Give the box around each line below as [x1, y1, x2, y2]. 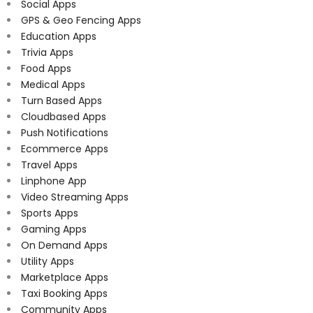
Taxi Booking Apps [21, 286, 108, 301]
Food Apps [21, 61, 71, 76]
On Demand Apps [21, 238, 108, 253]
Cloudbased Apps [21, 110, 106, 124]
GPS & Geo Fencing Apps [21, 13, 141, 28]
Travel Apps [21, 158, 78, 173]
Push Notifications [21, 126, 108, 140]
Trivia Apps [21, 45, 73, 60]
